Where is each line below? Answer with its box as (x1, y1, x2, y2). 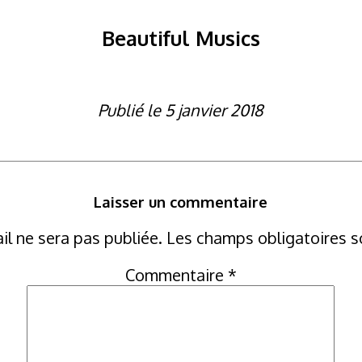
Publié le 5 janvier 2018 (98, 99, 264, 120)
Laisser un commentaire (94, 192, 268, 212)
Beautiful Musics (101, 24, 260, 51)
